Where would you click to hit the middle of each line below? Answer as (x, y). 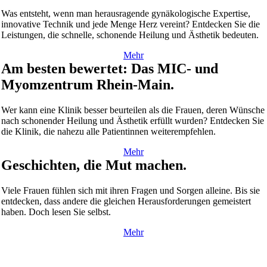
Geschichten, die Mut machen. (94, 165)
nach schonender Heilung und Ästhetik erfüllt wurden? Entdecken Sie (133, 120)
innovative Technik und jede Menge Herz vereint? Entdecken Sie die (131, 24)
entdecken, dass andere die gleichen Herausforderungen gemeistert (126, 201)
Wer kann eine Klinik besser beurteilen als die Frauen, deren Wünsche (133, 110)
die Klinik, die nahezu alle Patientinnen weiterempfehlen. (109, 131)
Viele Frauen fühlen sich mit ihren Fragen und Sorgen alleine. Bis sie (131, 190)
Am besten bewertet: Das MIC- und (110, 68)
